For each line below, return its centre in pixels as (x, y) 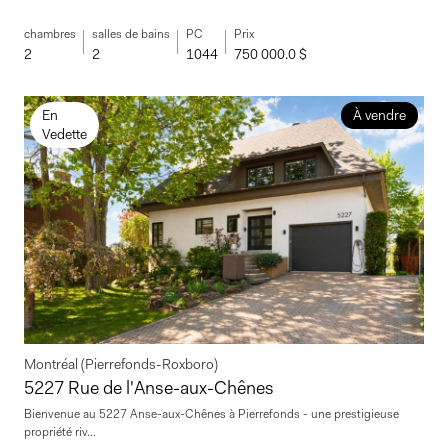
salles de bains (131, 33)
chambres (50, 33)
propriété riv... (60, 431)
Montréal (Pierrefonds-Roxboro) (121, 363)
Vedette (64, 133)
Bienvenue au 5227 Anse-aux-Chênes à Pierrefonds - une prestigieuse (211, 413)
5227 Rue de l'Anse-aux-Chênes (149, 387)
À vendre (379, 114)
